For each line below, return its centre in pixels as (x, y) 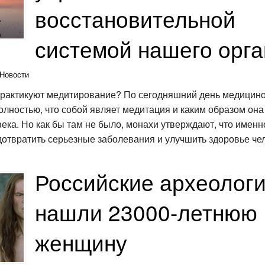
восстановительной (135, 19)
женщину (81, 242)
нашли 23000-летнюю (146, 212)
